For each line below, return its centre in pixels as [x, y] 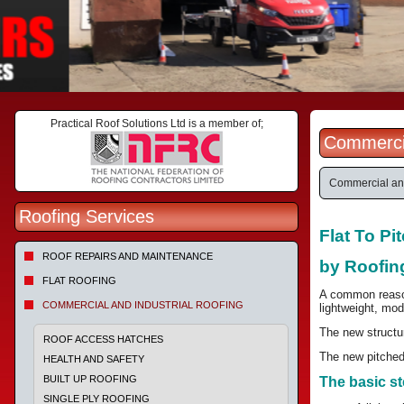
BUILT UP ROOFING [90, 379]
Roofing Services [87, 216]
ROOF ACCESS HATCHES [103, 339]
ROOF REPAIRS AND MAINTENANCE [128, 256]
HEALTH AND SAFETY [94, 359]
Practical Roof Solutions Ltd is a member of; [156, 124]
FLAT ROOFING [79, 280]
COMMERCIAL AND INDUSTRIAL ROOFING [143, 305]
